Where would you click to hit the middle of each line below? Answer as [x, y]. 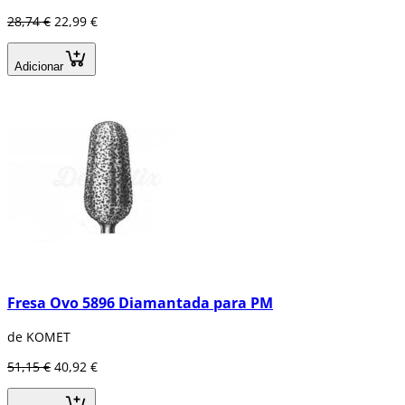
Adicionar [39, 66]
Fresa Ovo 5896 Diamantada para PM [140, 303]
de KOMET [39, 336]
